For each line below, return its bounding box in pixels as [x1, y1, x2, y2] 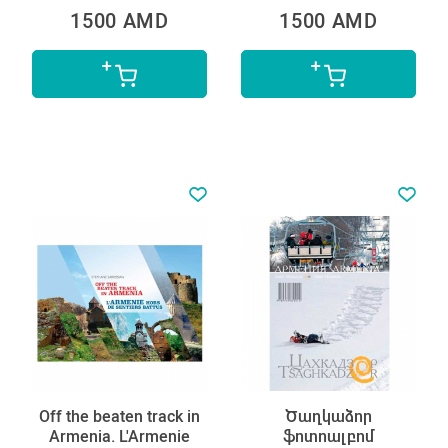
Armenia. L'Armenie [49, 426, 190, 446]
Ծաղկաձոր [285, 406, 372, 426]
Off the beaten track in [39, 406, 200, 426]
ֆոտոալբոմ [283, 426, 374, 446]
